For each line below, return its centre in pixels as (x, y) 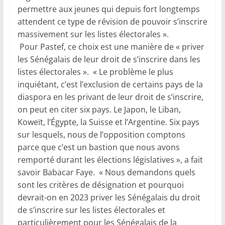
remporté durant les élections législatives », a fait (110, 160)
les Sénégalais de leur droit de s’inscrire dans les (109, 60)
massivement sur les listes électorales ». (93, 34)
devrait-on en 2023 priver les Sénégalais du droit (109, 198)
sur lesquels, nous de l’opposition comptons (101, 135)
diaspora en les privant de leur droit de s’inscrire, (110, 97)
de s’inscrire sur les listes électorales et (91, 210)
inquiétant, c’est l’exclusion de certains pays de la (110, 85)
